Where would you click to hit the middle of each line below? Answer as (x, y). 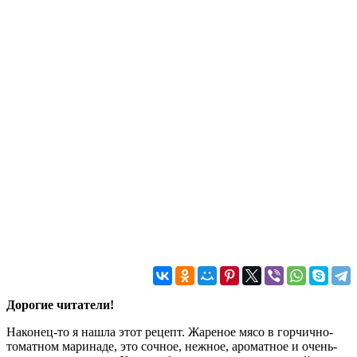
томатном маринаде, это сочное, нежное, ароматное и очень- (172, 346)
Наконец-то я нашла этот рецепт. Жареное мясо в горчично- (170, 331)
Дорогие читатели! (60, 304)
